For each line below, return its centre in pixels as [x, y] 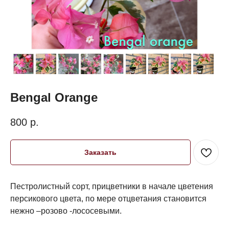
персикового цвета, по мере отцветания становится [108, 199]
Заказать [100, 153]
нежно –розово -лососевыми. [66, 211]
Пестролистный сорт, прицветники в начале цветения [112, 187]
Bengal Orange [54, 97]
